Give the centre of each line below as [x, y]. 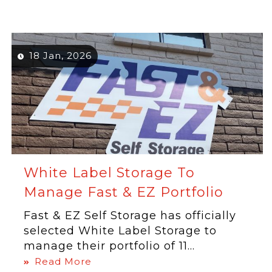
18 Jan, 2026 [61, 56]
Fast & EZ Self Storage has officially [130, 216]
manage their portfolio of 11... [110, 246]
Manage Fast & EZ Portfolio [124, 192]
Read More [63, 261]
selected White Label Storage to [121, 231]
